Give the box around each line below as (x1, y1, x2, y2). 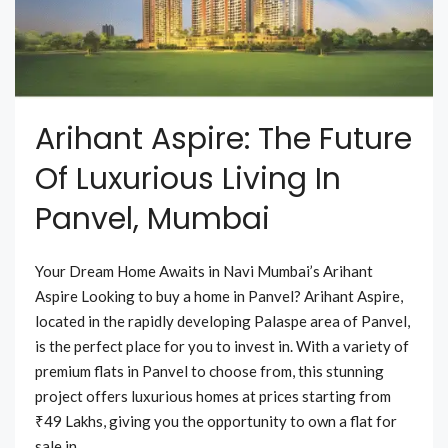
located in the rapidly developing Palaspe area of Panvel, (35, 312, 410, 331)
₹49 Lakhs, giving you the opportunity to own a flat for (35, 412, 397, 431)
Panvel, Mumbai (35, 198, 270, 241)
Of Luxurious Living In (35, 158, 341, 201)
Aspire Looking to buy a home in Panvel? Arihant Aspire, (35, 287, 403, 306)
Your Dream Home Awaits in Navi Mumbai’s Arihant (35, 262, 373, 281)
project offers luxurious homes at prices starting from (35, 387, 391, 406)
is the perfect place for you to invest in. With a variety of (35, 337, 409, 356)
